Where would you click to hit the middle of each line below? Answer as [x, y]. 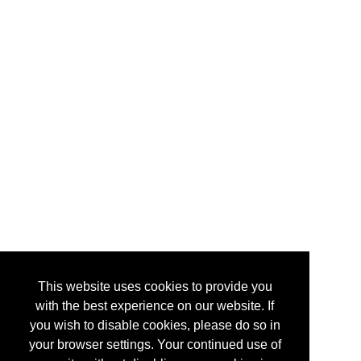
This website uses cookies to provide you [155, 287]
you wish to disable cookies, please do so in [155, 326]
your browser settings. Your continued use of [155, 345]
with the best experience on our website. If [155, 306]
